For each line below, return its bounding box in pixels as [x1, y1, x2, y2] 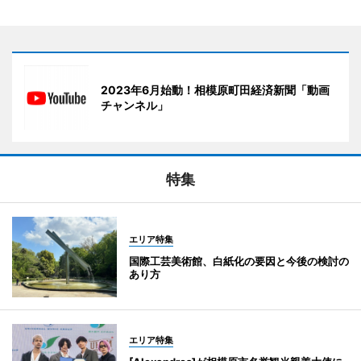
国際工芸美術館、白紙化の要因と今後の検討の [129, 255, 349, 268]
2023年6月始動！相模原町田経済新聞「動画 [101, 83, 330, 98]
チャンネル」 [101, 98, 168, 113]
